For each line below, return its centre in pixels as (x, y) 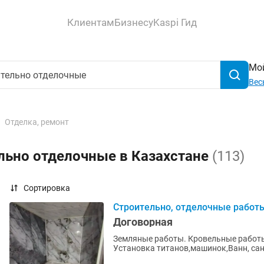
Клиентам (91, 22)
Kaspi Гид (175, 22)
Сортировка (47, 188)
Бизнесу (134, 22)
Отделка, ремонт (37, 122)
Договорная (143, 222)
